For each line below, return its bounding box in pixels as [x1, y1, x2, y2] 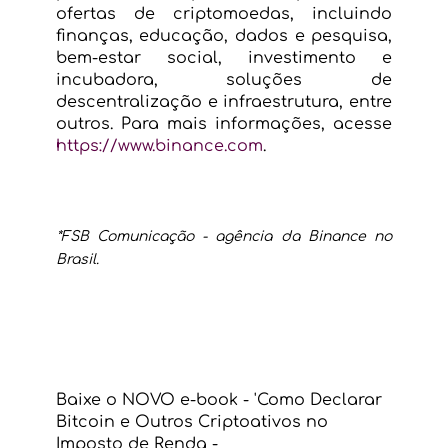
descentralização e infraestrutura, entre [55, 93, 393, 112]
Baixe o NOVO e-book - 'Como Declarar [55, 391, 387, 410]
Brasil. [55, 252, 107, 268]
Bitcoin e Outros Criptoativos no [55, 413, 333, 432]
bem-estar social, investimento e [55, 49, 393, 68]
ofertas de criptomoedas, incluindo [55, 5, 393, 24]
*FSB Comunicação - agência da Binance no [55, 229, 393, 245]
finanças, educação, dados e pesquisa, [55, 27, 393, 46]
